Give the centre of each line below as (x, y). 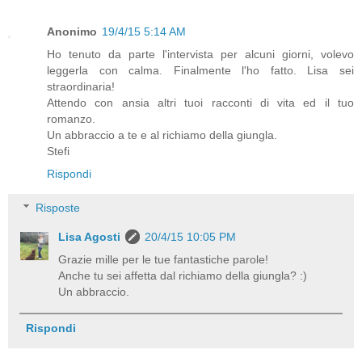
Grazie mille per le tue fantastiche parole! (164, 259)
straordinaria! (81, 87)
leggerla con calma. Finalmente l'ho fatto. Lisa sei (200, 71)
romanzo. (71, 119)
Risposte (58, 207)
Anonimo (72, 32)
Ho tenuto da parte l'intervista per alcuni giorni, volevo (200, 55)
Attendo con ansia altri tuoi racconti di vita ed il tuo (200, 103)
